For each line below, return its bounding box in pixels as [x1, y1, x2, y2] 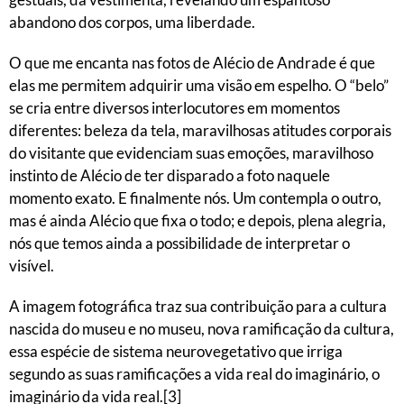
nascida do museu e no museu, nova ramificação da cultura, [9, 319, 394, 338]
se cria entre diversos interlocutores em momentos [9, 98, 340, 117]
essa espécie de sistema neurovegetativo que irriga [9, 342, 343, 361]
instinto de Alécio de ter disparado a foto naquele [9, 166, 330, 185]
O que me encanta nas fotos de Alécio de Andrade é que [9, 53, 375, 72]
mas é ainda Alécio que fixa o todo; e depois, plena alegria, [9, 211, 386, 230]
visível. [9, 256, 54, 275]
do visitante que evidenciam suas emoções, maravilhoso [9, 143, 373, 162]
